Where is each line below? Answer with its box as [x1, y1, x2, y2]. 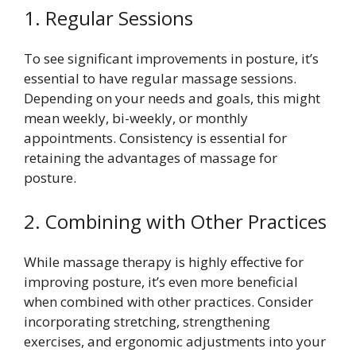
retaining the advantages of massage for [24, 148, 277, 167]
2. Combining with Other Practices [24, 208, 327, 234]
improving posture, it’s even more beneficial [24, 273, 298, 291]
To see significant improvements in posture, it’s [24, 48, 319, 68]
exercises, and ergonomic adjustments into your [24, 332, 326, 350]
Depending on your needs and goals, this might [24, 88, 320, 107]
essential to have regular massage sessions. [24, 68, 296, 87]
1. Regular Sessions [24, 4, 193, 31]
